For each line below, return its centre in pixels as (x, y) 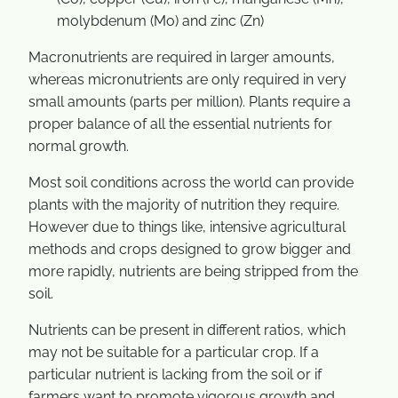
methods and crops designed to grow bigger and (190, 249)
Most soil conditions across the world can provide (191, 183)
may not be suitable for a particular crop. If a (174, 352)
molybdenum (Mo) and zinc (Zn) (160, 21)
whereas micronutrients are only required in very (187, 80)
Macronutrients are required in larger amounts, (182, 57)
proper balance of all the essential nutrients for (180, 124)
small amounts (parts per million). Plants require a (190, 102)
